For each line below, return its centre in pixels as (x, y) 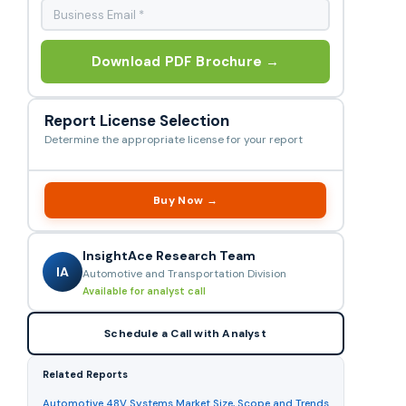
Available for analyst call (144, 290)
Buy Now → (185, 200)
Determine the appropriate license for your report (174, 140)
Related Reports (85, 374)
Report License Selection (137, 121)
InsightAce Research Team (169, 255)
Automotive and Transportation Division (184, 273)
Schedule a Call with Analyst (185, 333)
